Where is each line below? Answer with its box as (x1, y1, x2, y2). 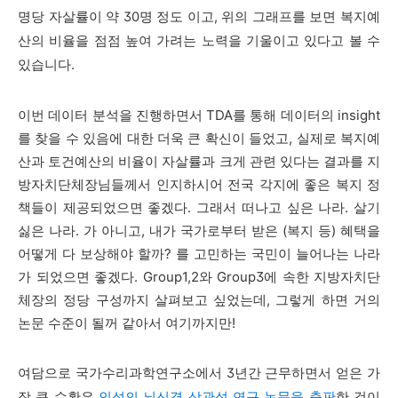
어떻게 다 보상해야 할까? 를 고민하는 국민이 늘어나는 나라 (18, 245, 380, 263)
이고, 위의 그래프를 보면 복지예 (187, 9, 381, 26)
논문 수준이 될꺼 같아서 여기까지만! (18, 314, 235, 332)
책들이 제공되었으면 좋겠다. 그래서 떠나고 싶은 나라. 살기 (18, 199, 380, 217)
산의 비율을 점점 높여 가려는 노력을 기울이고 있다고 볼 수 (18, 33, 380, 50)
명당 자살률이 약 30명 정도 (18, 9, 187, 26)
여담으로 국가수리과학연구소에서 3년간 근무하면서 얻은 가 (18, 365, 380, 382)
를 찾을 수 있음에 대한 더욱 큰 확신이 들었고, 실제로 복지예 (18, 130, 380, 147)
